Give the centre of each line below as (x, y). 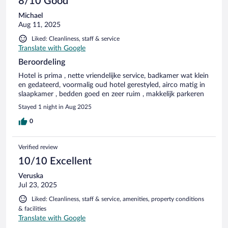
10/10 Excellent (55, 161)
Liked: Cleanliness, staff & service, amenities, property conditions (118, 199)
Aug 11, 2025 (39, 25)
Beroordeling (42, 62)
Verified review (38, 147)
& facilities (32, 208)
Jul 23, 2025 (38, 185)
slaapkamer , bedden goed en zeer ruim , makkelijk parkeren (111, 94)
